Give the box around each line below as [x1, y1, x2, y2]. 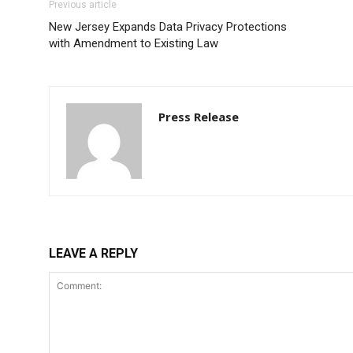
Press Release [158, 108, 239, 124]
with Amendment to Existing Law [49, 35, 218, 50]
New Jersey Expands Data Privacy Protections [49, 19, 287, 34]
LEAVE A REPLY [49, 245, 138, 261]
